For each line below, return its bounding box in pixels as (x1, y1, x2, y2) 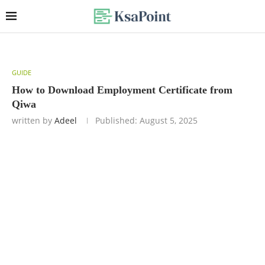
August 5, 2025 (137, 115, 198, 126)
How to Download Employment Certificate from (12, 84, 232, 96)
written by (12, 115, 54, 126)
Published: (95, 115, 137, 126)
